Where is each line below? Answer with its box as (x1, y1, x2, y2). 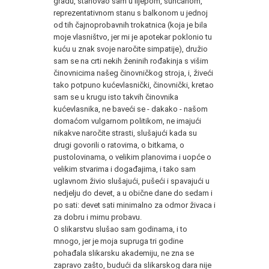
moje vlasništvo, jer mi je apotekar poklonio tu (53, 32, 212, 41)
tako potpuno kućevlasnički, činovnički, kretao (53, 80, 214, 89)
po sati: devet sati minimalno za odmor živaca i (53, 200, 216, 210)
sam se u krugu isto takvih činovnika (53, 92, 178, 101)
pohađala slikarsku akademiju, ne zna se (53, 248, 194, 258)
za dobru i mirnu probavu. (53, 212, 142, 222)
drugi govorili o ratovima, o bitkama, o (53, 140, 184, 150)
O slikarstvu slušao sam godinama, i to (53, 224, 187, 234)
